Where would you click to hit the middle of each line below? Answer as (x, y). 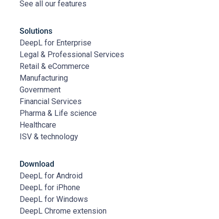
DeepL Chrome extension (63, 211)
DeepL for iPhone (50, 188)
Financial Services (51, 102)
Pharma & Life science (58, 113)
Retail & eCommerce (55, 66)
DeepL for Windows (54, 199)
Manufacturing (44, 78)
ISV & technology (49, 137)
